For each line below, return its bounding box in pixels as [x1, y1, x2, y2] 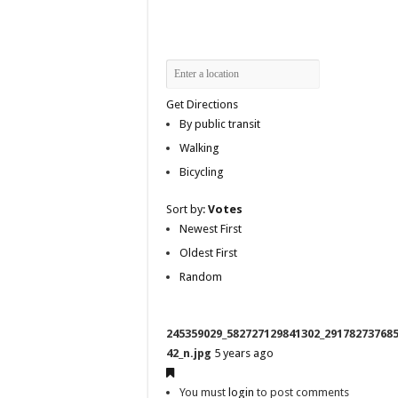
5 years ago [214, 346, 274, 360]
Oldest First [179, 245, 237, 259]
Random [179, 269, 222, 283]
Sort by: [166, 202, 208, 216]
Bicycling [179, 164, 224, 179]
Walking [179, 140, 219, 155]
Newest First [179, 221, 242, 235]
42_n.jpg [166, 346, 211, 360]
